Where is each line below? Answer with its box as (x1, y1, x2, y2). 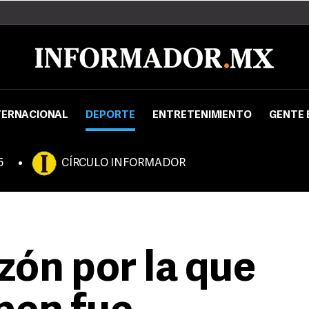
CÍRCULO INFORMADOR (61, 158, 186, 169)
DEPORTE (86, 110, 135, 121)
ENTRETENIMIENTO (152, 110, 252, 121)
